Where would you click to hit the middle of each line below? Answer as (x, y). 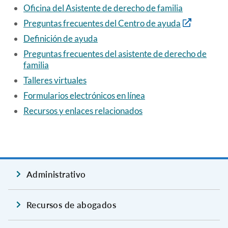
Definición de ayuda (61, 38)
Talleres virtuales (55, 80)
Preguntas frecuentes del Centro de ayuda (102, 23)
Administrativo (56, 174)
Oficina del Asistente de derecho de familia (103, 8)
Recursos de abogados (71, 205)
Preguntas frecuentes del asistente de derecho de (115, 53)
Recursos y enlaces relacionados (83, 110)
